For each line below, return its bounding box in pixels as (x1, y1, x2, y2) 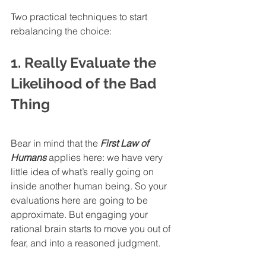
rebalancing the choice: (11, 25, 112, 37)
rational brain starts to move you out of (11, 223, 173, 235)
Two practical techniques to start (11, 11, 150, 23)
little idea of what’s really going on (11, 166, 156, 178)
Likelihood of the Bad (11, 75, 160, 93)
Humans (11, 151, 46, 164)
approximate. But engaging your (11, 208, 150, 221)
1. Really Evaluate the (11, 54, 160, 72)
